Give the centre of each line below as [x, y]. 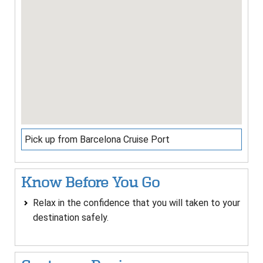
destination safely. [71, 218]
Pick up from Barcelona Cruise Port [97, 140]
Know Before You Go [90, 183]
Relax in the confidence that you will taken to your [136, 203]
